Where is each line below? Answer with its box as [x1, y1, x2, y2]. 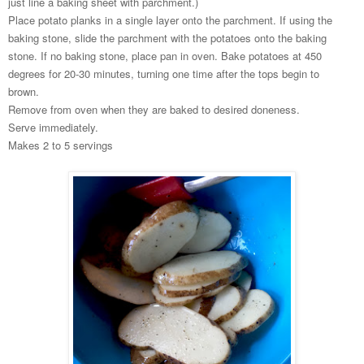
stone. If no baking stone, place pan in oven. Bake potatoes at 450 [8, 48, 322, 64]
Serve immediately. [8, 119, 98, 136]
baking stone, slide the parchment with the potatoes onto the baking [8, 30, 327, 46]
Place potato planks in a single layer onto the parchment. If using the [8, 12, 332, 28]
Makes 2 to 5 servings [8, 137, 113, 154]
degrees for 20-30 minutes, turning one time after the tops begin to [8, 66, 319, 82]
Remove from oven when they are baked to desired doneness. [8, 102, 300, 118]
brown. [8, 84, 42, 100]
